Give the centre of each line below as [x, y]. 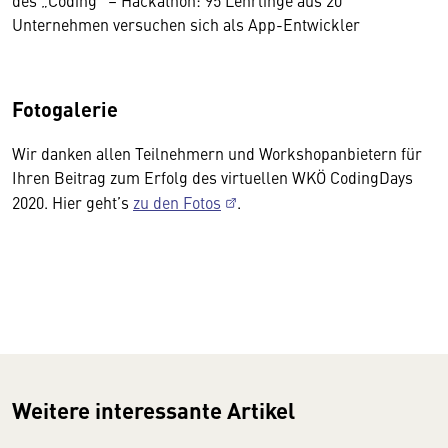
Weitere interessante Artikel [153, 410]
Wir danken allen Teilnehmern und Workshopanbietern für [217, 153]
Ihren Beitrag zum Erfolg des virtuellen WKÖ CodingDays [212, 177]
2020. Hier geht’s [72, 202]
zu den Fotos [177, 202]
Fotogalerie [65, 109]
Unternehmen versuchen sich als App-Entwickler [186, 24]
